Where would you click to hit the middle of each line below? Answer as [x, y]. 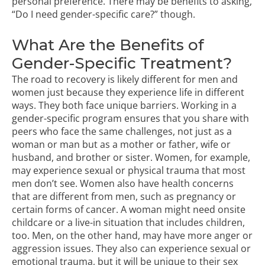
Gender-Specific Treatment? [122, 63]
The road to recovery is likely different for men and [125, 79]
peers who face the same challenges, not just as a [122, 131]
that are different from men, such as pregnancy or [124, 196]
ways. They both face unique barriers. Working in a [124, 105]
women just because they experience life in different [128, 92]
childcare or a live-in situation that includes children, [128, 222]
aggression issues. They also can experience [111, 248]
